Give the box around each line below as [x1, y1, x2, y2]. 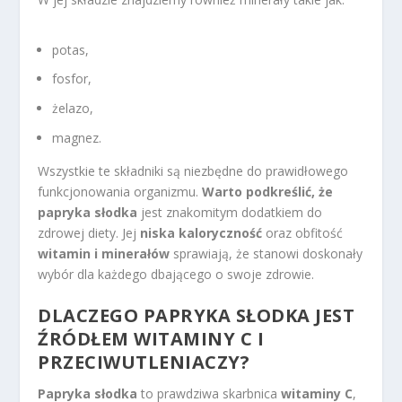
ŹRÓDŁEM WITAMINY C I [38, 327, 265, 352]
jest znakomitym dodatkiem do [137, 204, 323, 222]
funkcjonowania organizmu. [38, 183, 203, 201]
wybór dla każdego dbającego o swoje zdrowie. [38, 266, 315, 284]
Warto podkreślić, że [202, 183, 334, 201]
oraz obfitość [262, 224, 344, 242]
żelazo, [52, 100, 94, 118]
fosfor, [52, 70, 92, 88]
